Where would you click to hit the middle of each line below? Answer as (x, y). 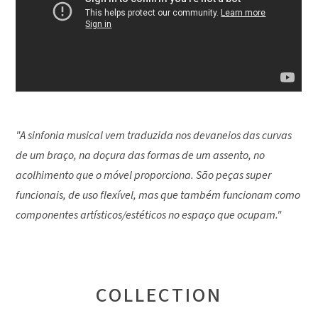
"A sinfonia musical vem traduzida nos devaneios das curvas (154, 135)
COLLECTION (159, 295)
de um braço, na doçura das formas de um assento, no (141, 155)
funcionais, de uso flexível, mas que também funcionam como (158, 195)
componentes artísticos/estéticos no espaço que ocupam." (149, 215)
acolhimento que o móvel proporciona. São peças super (144, 175)
